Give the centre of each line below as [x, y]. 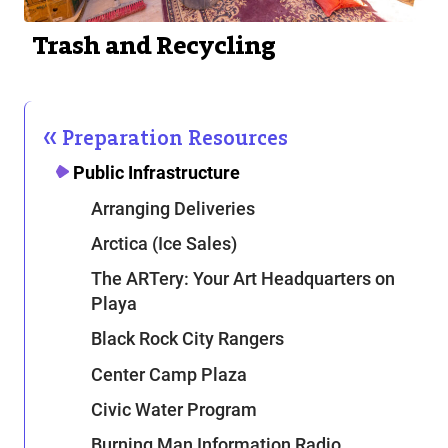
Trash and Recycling [154, 46]
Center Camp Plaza [169, 374]
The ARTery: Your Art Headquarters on [243, 279]
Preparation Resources [175, 138]
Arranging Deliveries [173, 208]
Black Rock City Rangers [187, 339]
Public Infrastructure [157, 173]
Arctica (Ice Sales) [164, 243]
